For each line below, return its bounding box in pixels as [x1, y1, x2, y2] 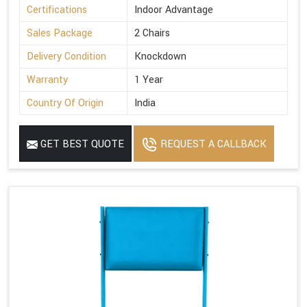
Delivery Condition [27, 49, 106, 64]
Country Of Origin [27, 95, 103, 110]
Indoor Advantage [134, 2, 213, 17]
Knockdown [134, 49, 186, 64]
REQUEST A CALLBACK [158, 136, 267, 151]
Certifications [27, 2, 87, 17]
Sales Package [27, 25, 93, 40]
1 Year [134, 72, 163, 87]
